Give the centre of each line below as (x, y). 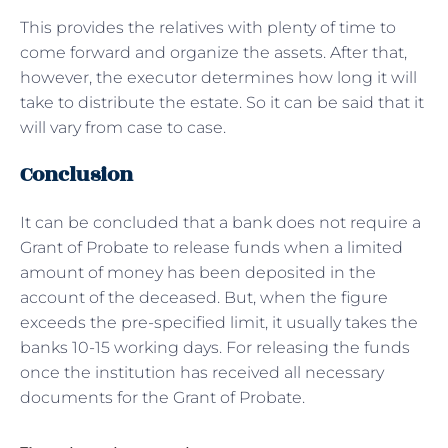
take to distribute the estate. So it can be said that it (222, 102)
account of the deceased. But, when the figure (204, 297)
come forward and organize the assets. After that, (213, 52)
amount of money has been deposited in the (198, 272)
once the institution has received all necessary (202, 372)
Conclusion (76, 174)
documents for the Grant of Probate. (164, 397)
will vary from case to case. (123, 127)
